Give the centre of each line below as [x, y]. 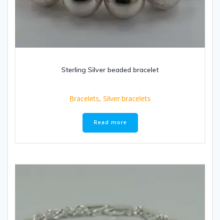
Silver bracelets [127, 98]
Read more [110, 123]
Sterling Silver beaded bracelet [110, 69]
